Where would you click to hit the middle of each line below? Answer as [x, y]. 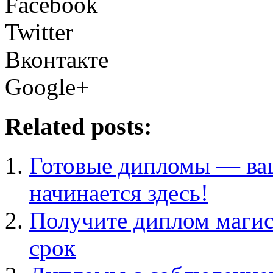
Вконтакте [57, 59]
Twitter [39, 32]
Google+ [47, 87]
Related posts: [78, 126]
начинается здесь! [119, 193]
